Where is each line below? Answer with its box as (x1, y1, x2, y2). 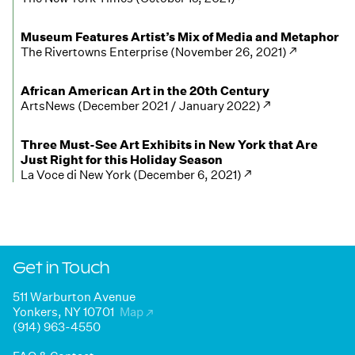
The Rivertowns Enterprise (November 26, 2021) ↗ (21, 44, 296, 60)
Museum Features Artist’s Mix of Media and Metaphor (21, 29, 339, 45)
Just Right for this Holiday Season (21, 152, 223, 168)
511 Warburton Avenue (13, 289, 136, 305)
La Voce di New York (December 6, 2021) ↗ (21, 167, 251, 183)
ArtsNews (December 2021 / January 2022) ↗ (21, 98, 270, 114)
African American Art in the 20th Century (21, 83, 269, 99)
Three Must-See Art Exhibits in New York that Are (21, 137, 318, 153)
